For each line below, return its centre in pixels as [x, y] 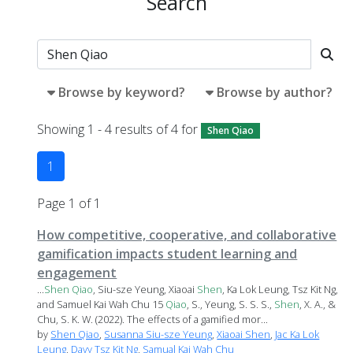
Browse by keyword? [122, 92]
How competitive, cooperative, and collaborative [187, 235]
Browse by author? [275, 92]
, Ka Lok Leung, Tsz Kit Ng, [281, 290]
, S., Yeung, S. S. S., [231, 305]
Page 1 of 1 [69, 204]
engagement [77, 273]
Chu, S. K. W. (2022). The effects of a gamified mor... [153, 320]
